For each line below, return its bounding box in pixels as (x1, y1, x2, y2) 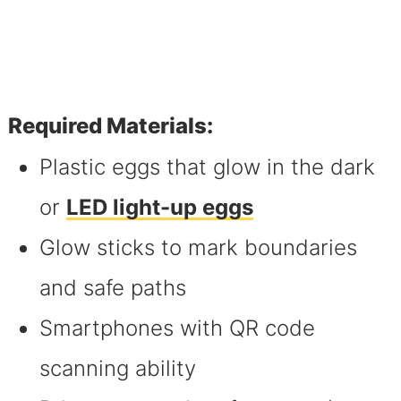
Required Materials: (7, 112, 213, 139)
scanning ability (38, 354, 196, 381)
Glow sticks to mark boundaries (38, 234, 357, 260)
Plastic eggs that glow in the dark (38, 153, 375, 180)
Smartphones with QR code (38, 314, 315, 341)
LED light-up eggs (65, 193, 253, 220)
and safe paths (38, 274, 186, 301)
